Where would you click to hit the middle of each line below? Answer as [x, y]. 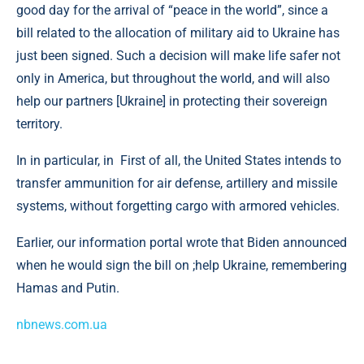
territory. [39, 124]
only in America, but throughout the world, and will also [173, 78]
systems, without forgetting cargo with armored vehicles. [178, 206]
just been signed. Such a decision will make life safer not [178, 56]
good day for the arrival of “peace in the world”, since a [172, 10]
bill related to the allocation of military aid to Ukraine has [178, 33]
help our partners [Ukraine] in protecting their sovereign [172, 101]
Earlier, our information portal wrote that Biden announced [182, 243]
